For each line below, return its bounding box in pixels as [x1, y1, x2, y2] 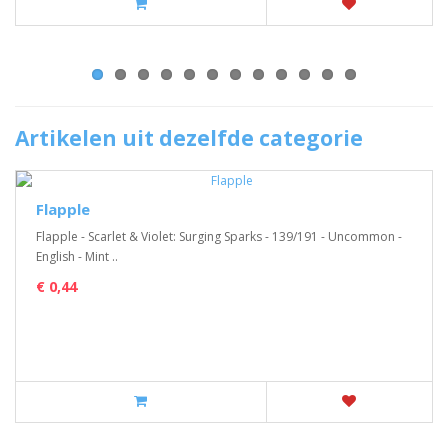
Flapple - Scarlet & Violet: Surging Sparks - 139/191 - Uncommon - [36, 228, 402, 245]
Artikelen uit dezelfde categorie [15, 124, 363, 152]
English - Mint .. [36, 248, 118, 265]
